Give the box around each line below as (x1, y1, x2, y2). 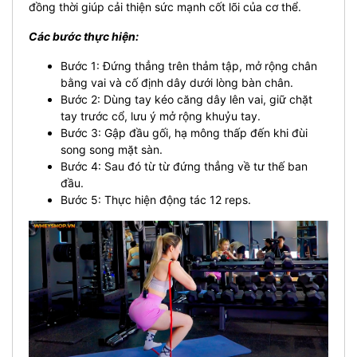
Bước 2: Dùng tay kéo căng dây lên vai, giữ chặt (61, 92, 312, 106)
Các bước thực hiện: (29, 29, 139, 43)
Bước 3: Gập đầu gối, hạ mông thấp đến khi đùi (61, 125, 308, 139)
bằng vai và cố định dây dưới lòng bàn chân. (61, 75, 293, 89)
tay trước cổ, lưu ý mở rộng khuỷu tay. (61, 108, 261, 123)
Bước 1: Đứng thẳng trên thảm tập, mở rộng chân (61, 58, 317, 73)
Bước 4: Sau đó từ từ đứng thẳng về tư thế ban (61, 159, 308, 173)
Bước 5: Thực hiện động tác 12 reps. (61, 192, 251, 206)
